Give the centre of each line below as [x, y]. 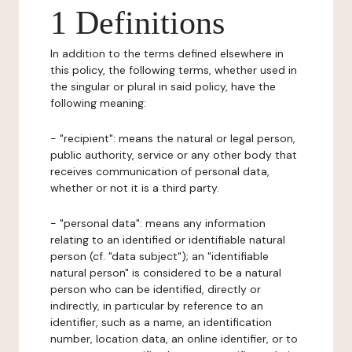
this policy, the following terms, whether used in [174, 70]
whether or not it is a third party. [135, 188]
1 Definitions [137, 23]
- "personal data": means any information [158, 223]
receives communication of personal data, [160, 171]
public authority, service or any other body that [174, 155]
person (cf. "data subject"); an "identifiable [159, 256]
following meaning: [98, 103]
